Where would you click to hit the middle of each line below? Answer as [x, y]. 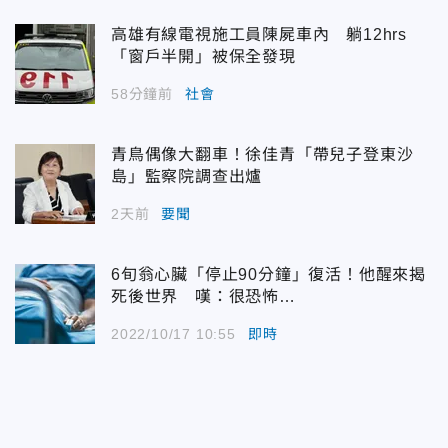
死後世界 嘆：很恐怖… [203, 296]
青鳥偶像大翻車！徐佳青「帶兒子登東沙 [262, 154]
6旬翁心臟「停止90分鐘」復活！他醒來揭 [268, 274]
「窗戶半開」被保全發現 [203, 56]
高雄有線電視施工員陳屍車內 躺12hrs [259, 34]
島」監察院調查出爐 [187, 176]
